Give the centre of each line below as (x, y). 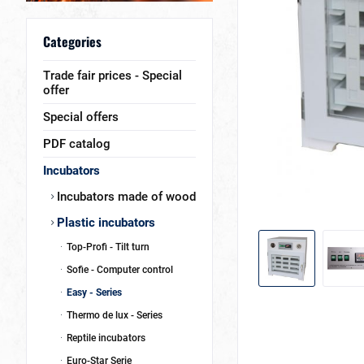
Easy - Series (93, 292)
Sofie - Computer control (119, 270)
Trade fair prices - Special (113, 76)
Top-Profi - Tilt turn (107, 247)
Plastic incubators (104, 223)
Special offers (81, 117)
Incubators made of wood (125, 197)
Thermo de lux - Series (113, 315)
